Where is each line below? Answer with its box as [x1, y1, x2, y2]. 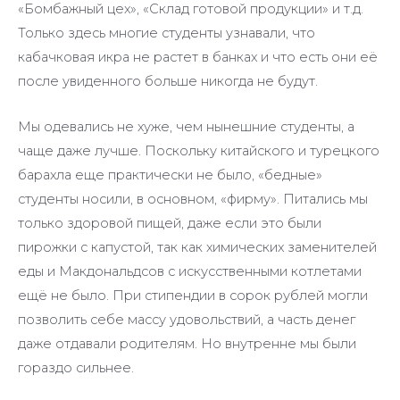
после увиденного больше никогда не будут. [18, 73, 318, 90]
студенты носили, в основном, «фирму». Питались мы [18, 190, 368, 207]
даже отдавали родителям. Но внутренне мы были [18, 335, 356, 352]
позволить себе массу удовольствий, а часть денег [18, 311, 355, 328]
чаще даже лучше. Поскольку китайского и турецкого [18, 142, 379, 159]
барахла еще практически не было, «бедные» [18, 166, 322, 183]
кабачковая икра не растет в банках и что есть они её [18, 49, 378, 66]
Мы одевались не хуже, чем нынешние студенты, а [18, 118, 354, 135]
